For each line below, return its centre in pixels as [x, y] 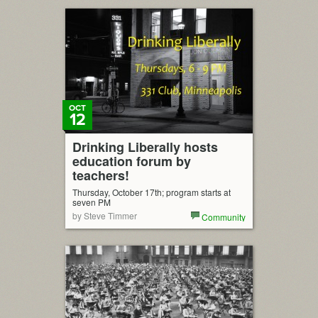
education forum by [132, 161]
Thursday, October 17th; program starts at [152, 192]
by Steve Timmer [105, 215]
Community [224, 217]
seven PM [92, 202]
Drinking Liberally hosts [145, 147]
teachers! [101, 175]
